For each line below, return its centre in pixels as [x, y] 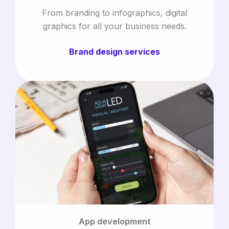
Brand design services [114, 52]
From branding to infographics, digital [114, 13]
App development [114, 221]
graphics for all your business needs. [114, 26]
